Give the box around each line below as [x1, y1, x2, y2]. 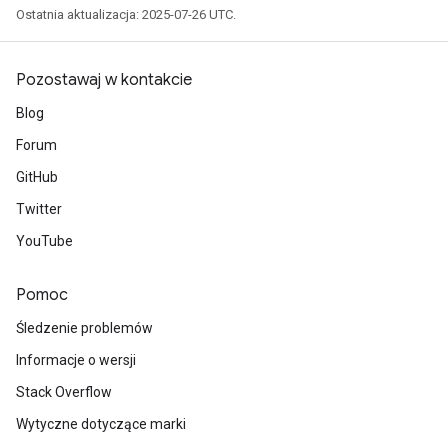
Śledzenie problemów [16, 320, 153, 336]
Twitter [16, 201, 62, 217]
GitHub [16, 169, 58, 185]
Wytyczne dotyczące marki [16, 416, 186, 432]
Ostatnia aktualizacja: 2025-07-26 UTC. [16, 7, 236, 22]
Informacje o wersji [16, 352, 136, 368]
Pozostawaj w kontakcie [16, 70, 192, 90]
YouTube [16, 233, 73, 249]
